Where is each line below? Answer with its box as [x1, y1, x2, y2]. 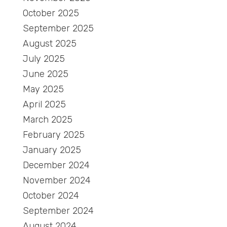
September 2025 [23, 23, 94, 34]
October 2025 [23, 8, 79, 19]
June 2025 [23, 68, 68, 80]
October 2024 [23, 190, 79, 202]
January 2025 [23, 144, 81, 156]
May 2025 [23, 84, 64, 95]
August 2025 [23, 38, 77, 50]
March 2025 [23, 114, 72, 126]
